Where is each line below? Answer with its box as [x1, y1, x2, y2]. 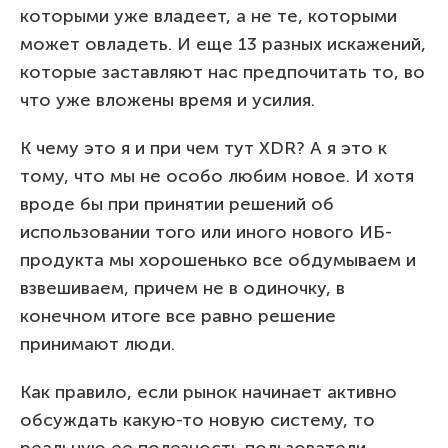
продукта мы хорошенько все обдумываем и [20, 248, 416, 271]
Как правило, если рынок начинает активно [20, 380, 397, 403]
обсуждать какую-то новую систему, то [20, 408, 375, 431]
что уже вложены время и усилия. [20, 88, 315, 111]
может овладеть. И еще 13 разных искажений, [20, 32, 426, 55]
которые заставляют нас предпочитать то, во [20, 60, 425, 83]
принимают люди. [20, 332, 175, 355]
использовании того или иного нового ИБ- [20, 220, 392, 243]
